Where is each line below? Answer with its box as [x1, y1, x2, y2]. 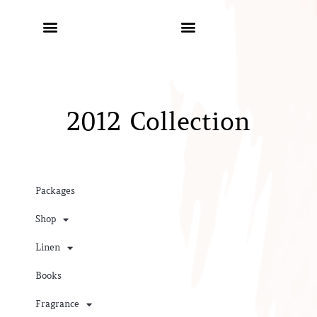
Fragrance [35, 298, 79, 310]
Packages [35, 185, 75, 197]
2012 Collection [67, 107, 250, 137]
